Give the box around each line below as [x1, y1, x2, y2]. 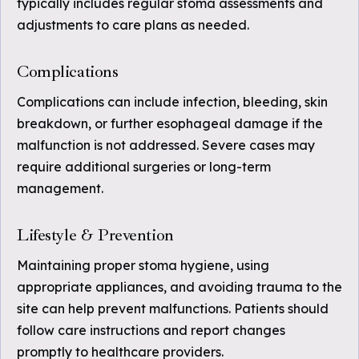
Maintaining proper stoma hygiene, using [17, 257, 269, 273]
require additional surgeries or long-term [17, 159, 271, 175]
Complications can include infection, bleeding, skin [17, 94, 328, 110]
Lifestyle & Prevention [17, 224, 174, 245]
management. [17, 180, 103, 196]
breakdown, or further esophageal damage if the [17, 115, 323, 131]
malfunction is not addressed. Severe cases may [17, 137, 315, 153]
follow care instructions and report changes [17, 322, 285, 338]
